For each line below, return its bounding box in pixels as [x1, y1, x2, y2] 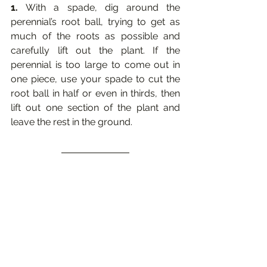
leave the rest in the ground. [11, 116, 135, 128]
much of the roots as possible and [11, 30, 180, 42]
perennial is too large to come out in [11, 59, 180, 71]
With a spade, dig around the [26, 2, 181, 14]
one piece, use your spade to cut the [11, 73, 180, 85]
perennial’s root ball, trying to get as [11, 16, 180, 28]
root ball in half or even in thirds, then [11, 88, 180, 100]
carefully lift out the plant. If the [11, 45, 180, 57]
